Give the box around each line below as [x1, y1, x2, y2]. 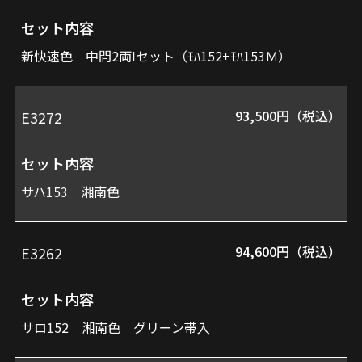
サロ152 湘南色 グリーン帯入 [21, 317, 211, 337]
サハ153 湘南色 [21, 181, 120, 201]
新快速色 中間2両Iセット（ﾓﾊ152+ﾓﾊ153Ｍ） [21, 45, 292, 65]
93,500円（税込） [234, 105, 341, 125]
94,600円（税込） [234, 241, 341, 261]
